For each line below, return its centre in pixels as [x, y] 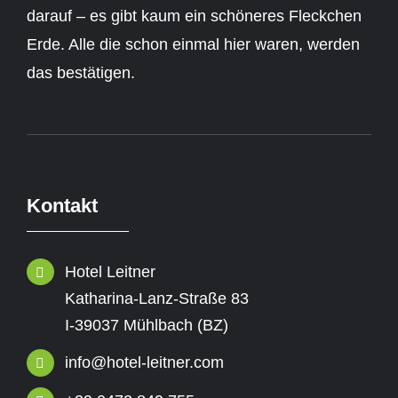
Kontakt [62, 205]
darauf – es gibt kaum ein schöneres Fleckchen [194, 16]
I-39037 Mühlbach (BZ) [147, 325]
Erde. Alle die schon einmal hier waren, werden [193, 44]
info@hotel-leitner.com [145, 363]
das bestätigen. [81, 72]
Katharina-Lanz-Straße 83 [157, 298]
